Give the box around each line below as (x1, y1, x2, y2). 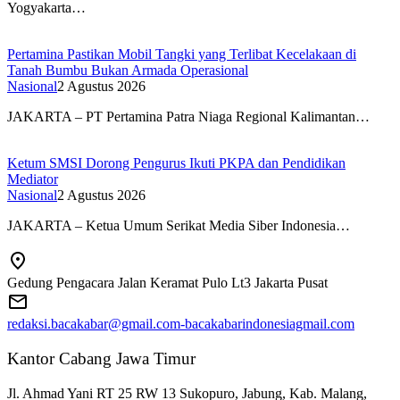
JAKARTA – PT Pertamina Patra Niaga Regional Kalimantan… (7, 108, 370, 124)
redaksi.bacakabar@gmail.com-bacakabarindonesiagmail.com (7, 316, 354, 332)
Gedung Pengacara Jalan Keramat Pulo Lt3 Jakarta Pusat (7, 275, 328, 291)
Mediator (7, 171, 58, 187)
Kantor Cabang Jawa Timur (7, 349, 196, 369)
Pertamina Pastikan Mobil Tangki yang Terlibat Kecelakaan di (7, 46, 356, 62)
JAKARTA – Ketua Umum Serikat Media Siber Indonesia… (7, 217, 350, 233)
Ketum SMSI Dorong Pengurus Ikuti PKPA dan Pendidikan (7, 154, 346, 171)
